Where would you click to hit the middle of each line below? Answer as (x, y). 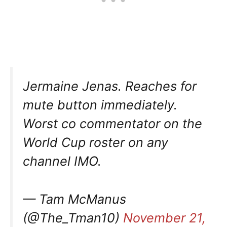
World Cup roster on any (96, 142)
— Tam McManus (74, 199)
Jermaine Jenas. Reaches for (110, 86)
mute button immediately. (100, 105)
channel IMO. (62, 161)
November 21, (164, 218)
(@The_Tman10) (73, 218)
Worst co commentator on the (112, 123)
